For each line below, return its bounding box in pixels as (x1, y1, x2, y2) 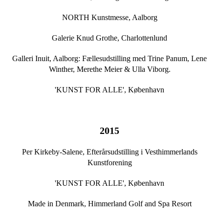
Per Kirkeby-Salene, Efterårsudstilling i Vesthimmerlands (22, 148, 197, 156)
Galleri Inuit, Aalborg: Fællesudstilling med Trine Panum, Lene (12, 54, 207, 63)
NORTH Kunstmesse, (62, 13, 132, 22)
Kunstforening (87, 158, 132, 167)
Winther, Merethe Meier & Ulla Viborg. (48, 65, 171, 74)
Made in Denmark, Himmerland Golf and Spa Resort (27, 199, 192, 208)
